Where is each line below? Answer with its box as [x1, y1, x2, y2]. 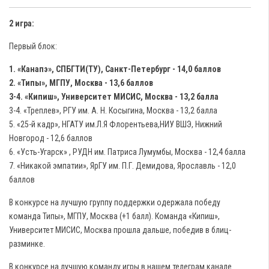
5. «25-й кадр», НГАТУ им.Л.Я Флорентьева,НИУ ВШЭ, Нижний [9, 119, 222, 129]
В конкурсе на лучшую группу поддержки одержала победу [9, 198, 220, 207]
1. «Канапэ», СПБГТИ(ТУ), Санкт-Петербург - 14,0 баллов [9, 64, 221, 74]
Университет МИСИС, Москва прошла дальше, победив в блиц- [9, 225, 231, 235]
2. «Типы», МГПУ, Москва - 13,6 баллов [9, 78, 153, 88]
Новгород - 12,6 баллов [9, 133, 92, 143]
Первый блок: [9, 41, 57, 51]
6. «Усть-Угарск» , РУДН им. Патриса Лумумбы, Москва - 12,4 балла [9, 147, 246, 157]
